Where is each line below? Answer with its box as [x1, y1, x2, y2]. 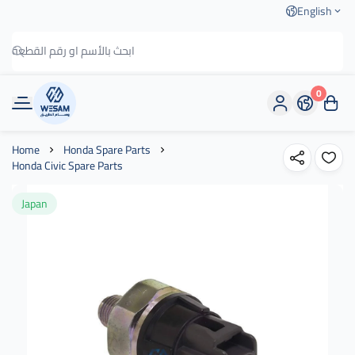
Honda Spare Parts [63, 139, 151, 160]
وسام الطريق [32, 97, 124, 128]
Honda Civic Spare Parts [12, 155, 123, 176]
